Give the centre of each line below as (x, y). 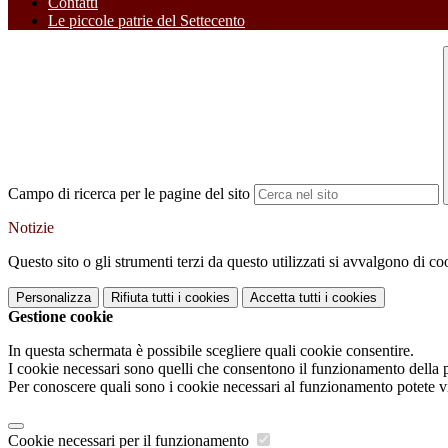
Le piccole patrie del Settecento (146, 21)
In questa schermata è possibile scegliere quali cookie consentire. (211, 351)
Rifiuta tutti (142, 298)
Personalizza (53, 298)
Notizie (31, 228)
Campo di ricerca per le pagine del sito (129, 194)
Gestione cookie (60, 317)
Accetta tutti (285, 298)
